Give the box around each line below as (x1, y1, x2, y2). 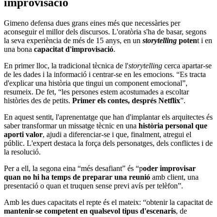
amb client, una (150, 173, 199, 182)
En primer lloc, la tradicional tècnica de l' (4, 62, 128, 70)
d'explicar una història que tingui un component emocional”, (4, 79, 187, 88)
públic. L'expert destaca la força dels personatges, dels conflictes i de (4, 139, 213, 148)
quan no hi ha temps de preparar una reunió (4, 173, 150, 182)
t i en (197, 36, 212, 45)
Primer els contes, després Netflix (72, 96, 180, 105)
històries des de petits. (4, 96, 72, 105)
